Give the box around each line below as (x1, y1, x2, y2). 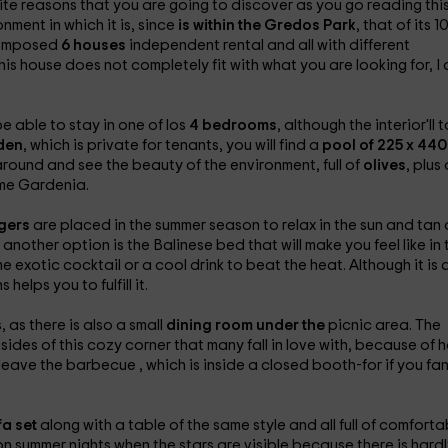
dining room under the (165, 318, 328, 333)
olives (362, 158, 406, 173)
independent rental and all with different (128, 38, 410, 53)
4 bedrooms (185, 118, 277, 133)
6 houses (60, 38, 129, 53)
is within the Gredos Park (177, 18, 356, 33)
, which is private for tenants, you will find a (22, 138, 322, 153)
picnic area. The (327, 318, 441, 333)
